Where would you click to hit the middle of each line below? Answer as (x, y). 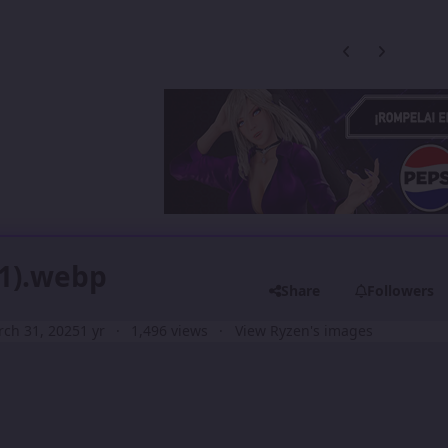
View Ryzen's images (303, 331)
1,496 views (170, 331)
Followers (401, 290)
